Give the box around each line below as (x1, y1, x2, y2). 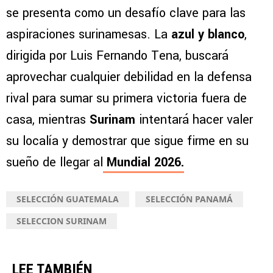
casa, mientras (6, 111, 90, 129)
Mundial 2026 (107, 154, 181, 172)
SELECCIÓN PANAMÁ (146, 193, 233, 205)
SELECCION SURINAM (16, 215, 107, 227)
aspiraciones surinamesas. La (6, 26, 171, 44)
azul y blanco (171, 26, 244, 44)
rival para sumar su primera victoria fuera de (6, 90, 247, 108)
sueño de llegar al (6, 154, 103, 172)
